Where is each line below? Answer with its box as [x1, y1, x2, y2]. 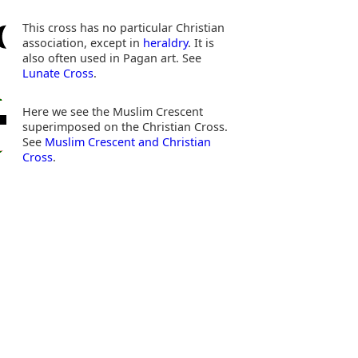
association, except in [22, 35, 143, 51]
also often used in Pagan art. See [22, 50, 201, 66]
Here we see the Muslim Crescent [22, 103, 203, 119]
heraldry [142, 35, 188, 51]
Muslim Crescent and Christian [44, 133, 211, 149]
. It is [187, 35, 214, 51]
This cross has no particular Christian [22, 20, 225, 36]
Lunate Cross [22, 66, 93, 82]
